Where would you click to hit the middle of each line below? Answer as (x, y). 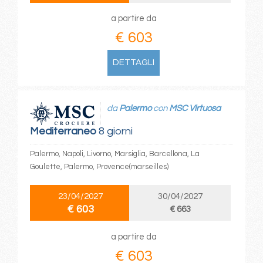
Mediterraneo (63, 131)
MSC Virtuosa (195, 108)
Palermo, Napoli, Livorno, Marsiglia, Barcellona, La (114, 154)
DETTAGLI (134, 63)
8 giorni (114, 131)
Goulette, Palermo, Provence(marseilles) (99, 167)
